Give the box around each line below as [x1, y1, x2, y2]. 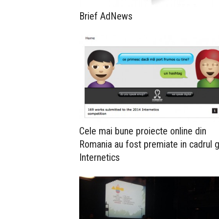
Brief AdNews [79, 10, 132, 22]
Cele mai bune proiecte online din [79, 125, 206, 137]
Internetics [79, 151, 120, 163]
